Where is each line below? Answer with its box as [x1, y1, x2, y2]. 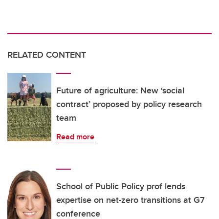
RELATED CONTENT [7, 48, 86, 62]
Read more [56, 131, 94, 143]
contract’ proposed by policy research [56, 98, 202, 111]
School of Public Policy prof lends [56, 180, 185, 193]
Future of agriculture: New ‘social [56, 84, 184, 97]
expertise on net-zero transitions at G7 [56, 194, 205, 207]
